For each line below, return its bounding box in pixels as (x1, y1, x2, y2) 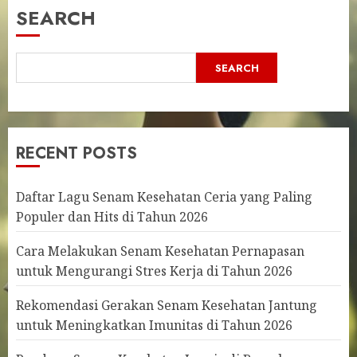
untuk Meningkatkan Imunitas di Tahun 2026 (16, 316, 292, 334)
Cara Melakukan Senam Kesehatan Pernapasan (16, 242, 304, 260)
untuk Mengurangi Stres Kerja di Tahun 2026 (16, 262, 292, 280)
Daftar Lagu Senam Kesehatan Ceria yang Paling (16, 188, 312, 206)
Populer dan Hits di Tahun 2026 (16, 208, 208, 226)
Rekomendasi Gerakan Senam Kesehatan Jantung (16, 296, 317, 314)
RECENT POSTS (16, 142, 137, 165)
